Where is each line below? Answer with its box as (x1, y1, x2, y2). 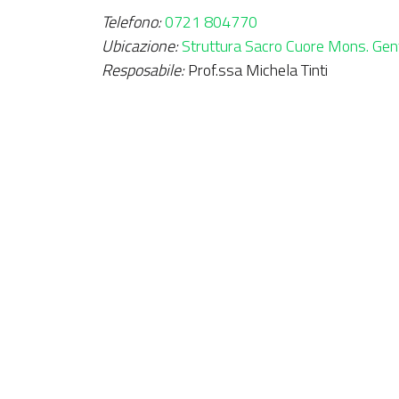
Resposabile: (102, 58, 184, 82)
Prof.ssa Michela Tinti (184, 58, 328, 82)
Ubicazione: (102, 34, 178, 58)
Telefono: (102, 10, 161, 34)
